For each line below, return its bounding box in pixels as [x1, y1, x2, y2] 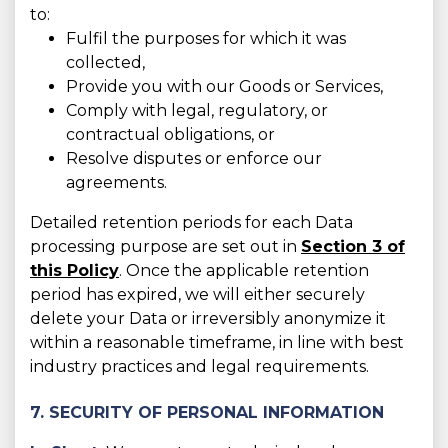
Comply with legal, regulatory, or [66, 101, 328, 121]
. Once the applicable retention [119, 261, 369, 281]
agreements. [66, 173, 167, 193]
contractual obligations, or [66, 125, 275, 145]
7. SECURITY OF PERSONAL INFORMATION [30, 403, 384, 423]
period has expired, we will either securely [30, 285, 365, 305]
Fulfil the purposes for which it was [66, 29, 346, 49]
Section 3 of [301, 237, 405, 257]
